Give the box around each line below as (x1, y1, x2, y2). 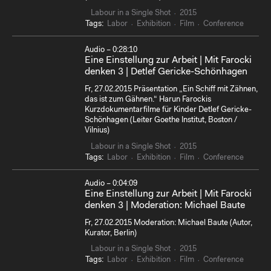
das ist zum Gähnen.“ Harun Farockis (85, 96, 211, 104)
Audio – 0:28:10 (85, 45, 137, 54)
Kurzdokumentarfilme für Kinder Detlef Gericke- (85, 106, 252, 114)
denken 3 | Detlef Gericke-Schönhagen (85, 67, 247, 77)
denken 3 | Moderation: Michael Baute (85, 200, 245, 211)
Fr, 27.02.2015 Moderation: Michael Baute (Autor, (85, 218, 252, 227)
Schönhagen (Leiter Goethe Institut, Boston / (85, 116, 237, 125)
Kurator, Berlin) (85, 229, 137, 237)
